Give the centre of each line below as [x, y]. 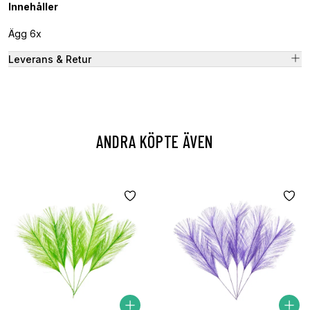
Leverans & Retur [50, 59]
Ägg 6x [25, 33]
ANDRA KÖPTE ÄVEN [155, 141]
